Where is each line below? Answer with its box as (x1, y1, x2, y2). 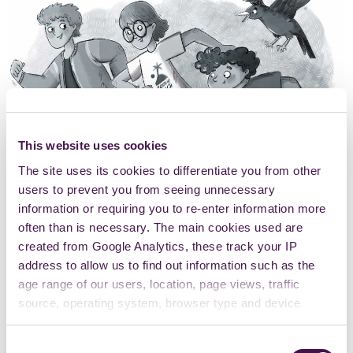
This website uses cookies (18, 139, 168, 152)
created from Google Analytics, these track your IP (18, 239, 297, 253)
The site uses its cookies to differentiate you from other (18, 163, 321, 177)
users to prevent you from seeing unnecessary (18, 182, 275, 196)
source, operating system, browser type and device (18, 295, 301, 310)
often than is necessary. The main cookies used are (18, 220, 303, 234)
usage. (18, 314, 55, 329)
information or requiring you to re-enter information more (18, 201, 326, 215)
